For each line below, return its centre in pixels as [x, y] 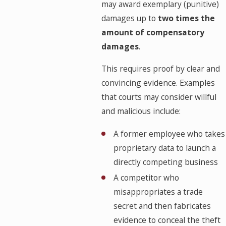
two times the [187, 18]
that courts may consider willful [159, 97]
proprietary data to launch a [164, 148]
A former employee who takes [169, 133]
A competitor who [146, 177]
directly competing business [165, 162]
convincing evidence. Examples [158, 82]
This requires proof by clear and [161, 68]
